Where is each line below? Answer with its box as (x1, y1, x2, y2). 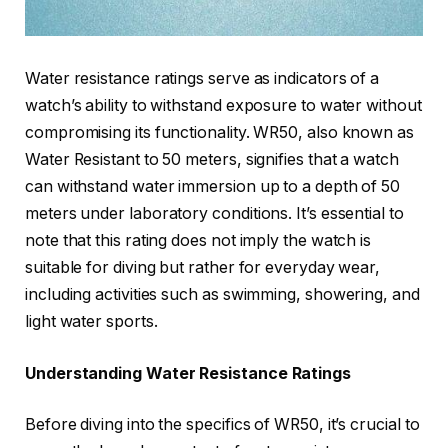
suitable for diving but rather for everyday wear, (25, 258, 381, 278)
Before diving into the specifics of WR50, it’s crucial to (25, 415, 420, 435)
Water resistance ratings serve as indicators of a (25, 69, 380, 89)
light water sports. (25, 312, 158, 332)
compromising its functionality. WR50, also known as (25, 123, 414, 143)
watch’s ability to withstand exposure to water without (25, 96, 422, 116)
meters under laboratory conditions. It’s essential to (25, 204, 404, 224)
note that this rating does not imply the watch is (25, 231, 372, 251)
